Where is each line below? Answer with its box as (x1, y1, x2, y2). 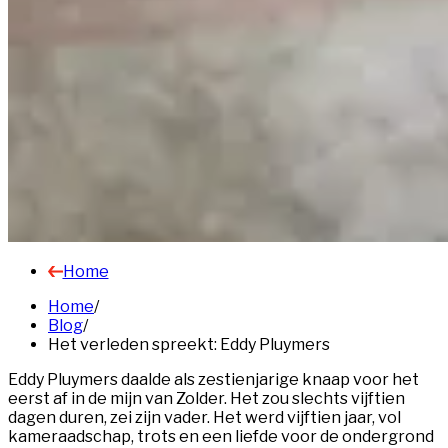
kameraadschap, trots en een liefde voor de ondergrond (8, 426, 434, 446)
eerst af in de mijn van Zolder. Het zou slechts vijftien (8, 388, 405, 408)
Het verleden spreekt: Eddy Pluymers (48, 334, 330, 354)
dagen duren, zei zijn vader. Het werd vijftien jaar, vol (8, 407, 401, 427)
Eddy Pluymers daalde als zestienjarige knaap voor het (8, 369, 419, 389)
